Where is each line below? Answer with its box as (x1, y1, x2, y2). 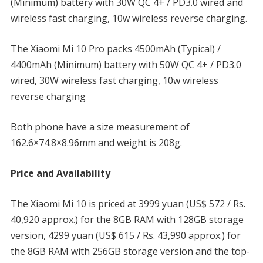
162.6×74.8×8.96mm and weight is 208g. (10, 136, 182, 149)
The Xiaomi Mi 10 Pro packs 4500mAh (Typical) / (10, 42, 221, 55)
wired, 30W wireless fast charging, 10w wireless (10, 73, 218, 87)
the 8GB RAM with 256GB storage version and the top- (10, 244, 250, 258)
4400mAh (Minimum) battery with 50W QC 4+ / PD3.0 (10, 58, 241, 71)
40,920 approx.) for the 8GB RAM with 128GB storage (10, 213, 244, 226)
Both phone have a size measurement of (10, 120, 190, 133)
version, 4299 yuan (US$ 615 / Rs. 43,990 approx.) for (10, 228, 241, 242)
